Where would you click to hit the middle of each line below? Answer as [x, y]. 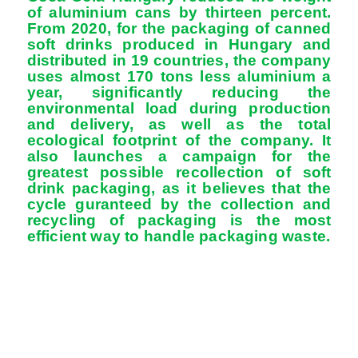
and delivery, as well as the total [179, 125]
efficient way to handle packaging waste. [179, 237]
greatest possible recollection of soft [179, 173]
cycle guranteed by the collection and [179, 205]
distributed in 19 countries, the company [179, 61]
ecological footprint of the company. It [179, 141]
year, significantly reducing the [179, 93]
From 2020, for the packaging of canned [179, 29]
